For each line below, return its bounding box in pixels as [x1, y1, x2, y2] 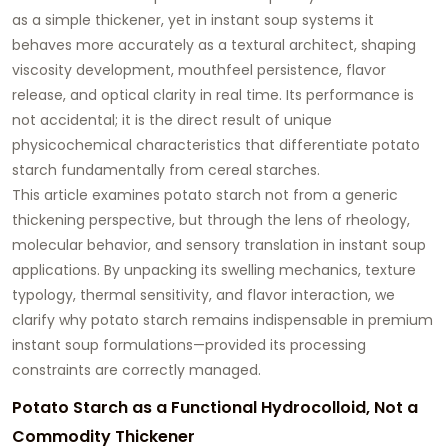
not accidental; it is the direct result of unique [12, 109, 332, 130]
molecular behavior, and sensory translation [12, 234, 319, 255]
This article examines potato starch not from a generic [12, 184, 398, 205]
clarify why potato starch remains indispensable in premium [12, 309, 433, 330]
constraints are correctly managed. [12, 359, 261, 380]
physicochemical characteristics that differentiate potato [12, 134, 420, 155]
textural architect [231, 34, 354, 55]
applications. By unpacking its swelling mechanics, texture [12, 259, 416, 280]
